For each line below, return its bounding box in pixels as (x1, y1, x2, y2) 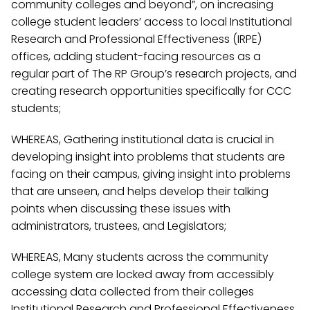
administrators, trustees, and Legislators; (11, 218, 226, 234)
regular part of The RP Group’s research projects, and (11, 66, 297, 82)
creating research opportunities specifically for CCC (11, 83, 291, 99)
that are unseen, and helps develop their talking (11, 183, 268, 199)
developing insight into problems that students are (11, 149, 285, 165)
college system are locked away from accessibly (11, 266, 274, 282)
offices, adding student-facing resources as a (11, 48, 261, 64)
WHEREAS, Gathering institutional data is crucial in (11, 131, 274, 147)
